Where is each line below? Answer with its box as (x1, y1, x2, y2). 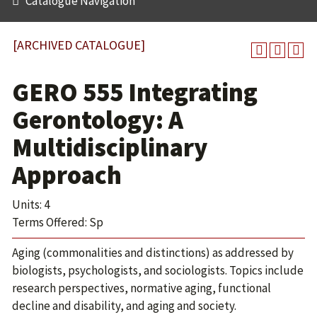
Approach (12, 159, 122, 191)
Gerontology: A (12, 104, 183, 136)
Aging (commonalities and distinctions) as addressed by (12, 245, 294, 260)
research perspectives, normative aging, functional (12, 280, 271, 296)
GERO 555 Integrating (12, 76, 258, 108)
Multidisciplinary (12, 132, 208, 163)
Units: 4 (12, 197, 50, 212)
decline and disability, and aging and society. (12, 298, 236, 313)
